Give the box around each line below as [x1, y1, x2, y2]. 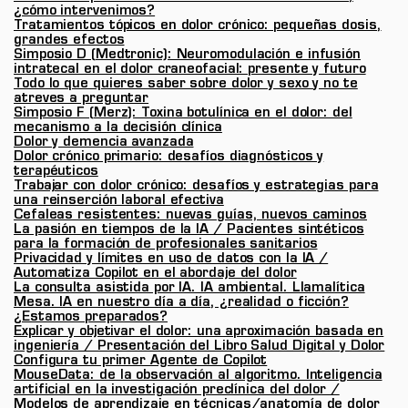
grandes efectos [14, 34, 125, 48]
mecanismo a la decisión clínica [14, 121, 222, 136]
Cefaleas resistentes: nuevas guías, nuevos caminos [14, 209, 367, 223]
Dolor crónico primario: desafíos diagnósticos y [14, 150, 324, 165]
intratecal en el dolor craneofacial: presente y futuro [14, 63, 366, 77]
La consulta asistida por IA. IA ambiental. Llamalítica [14, 281, 365, 296]
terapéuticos [14, 165, 98, 179]
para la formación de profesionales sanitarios [14, 238, 318, 252]
